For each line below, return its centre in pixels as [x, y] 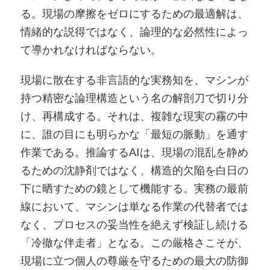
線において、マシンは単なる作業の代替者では [134, 206]
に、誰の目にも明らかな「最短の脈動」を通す [134, 133]
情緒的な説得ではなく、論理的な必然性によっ [134, 32]
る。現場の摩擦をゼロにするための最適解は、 [134, 14]
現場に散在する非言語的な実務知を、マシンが [134, 79]
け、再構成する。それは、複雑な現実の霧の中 [134, 115]
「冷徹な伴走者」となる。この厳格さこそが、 [134, 242]
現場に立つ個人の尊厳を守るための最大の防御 [134, 260]
